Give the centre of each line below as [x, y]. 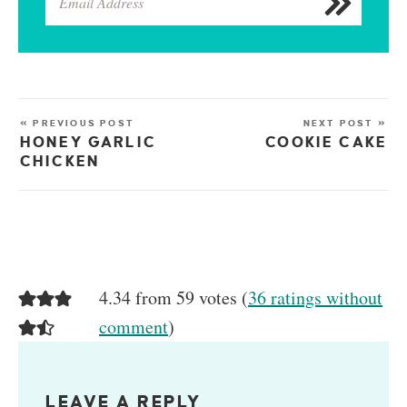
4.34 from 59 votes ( [173, 297]
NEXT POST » [345, 123]
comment [133, 326]
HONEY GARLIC [88, 142]
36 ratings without [315, 297]
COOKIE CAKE [326, 142]
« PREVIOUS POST [77, 123]
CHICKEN [60, 161]
